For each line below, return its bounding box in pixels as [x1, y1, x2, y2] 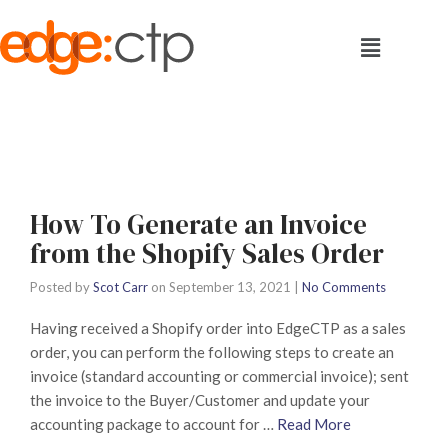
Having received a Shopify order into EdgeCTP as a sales [30, 319, 406, 337]
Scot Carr [93, 279, 148, 295]
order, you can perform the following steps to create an [30, 343, 394, 361]
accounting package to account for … [30, 415, 277, 433]
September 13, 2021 [169, 279, 291, 295]
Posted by [30, 279, 93, 295]
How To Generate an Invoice [30, 206, 367, 243]
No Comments [302, 279, 386, 295]
